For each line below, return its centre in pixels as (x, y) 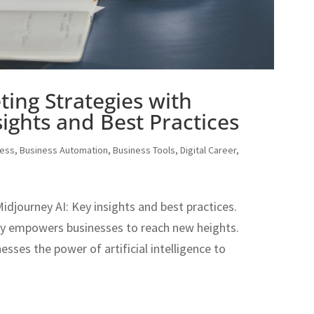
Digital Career (209, 150)
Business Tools (144, 150)
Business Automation (64, 150)
